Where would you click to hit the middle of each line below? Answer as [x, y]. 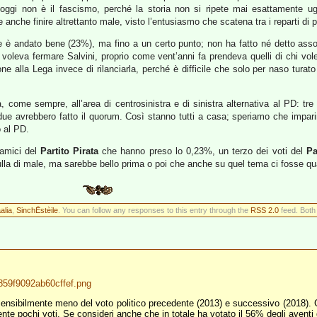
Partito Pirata [69, 151]
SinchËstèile [37, 210]
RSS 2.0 [264, 210]
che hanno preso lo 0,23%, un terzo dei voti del [202, 151]
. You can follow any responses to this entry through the [154, 210]
